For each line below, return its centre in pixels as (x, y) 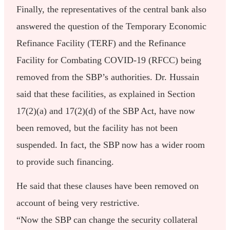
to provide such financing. (65, 161)
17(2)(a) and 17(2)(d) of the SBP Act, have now (106, 111)
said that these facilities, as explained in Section (106, 94)
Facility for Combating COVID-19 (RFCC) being (109, 60)
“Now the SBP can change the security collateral (107, 220)
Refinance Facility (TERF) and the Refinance (101, 43)
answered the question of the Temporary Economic (112, 26)
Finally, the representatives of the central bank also (112, 9)
